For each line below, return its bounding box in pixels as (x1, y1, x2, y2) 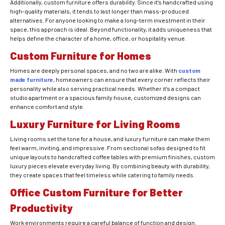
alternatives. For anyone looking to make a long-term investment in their (10, 17, 205, 24)
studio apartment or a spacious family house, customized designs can (10, 94, 201, 101)
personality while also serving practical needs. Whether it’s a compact (10, 85, 200, 92)
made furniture (10, 76, 53, 83)
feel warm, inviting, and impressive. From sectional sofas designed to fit (10, 144, 205, 152)
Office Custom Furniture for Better (10, 186, 183, 199)
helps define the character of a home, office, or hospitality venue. (10, 35, 186, 42)
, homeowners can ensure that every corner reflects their (53, 76, 210, 83)
